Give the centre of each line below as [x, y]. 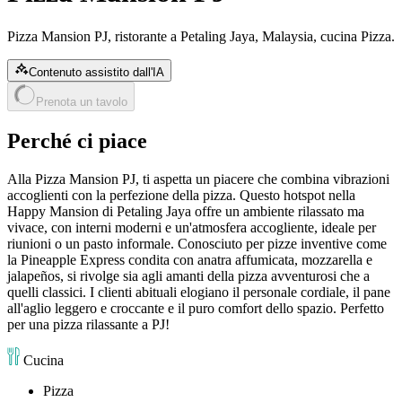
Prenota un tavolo [82, 101]
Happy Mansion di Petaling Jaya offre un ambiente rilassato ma [186, 211]
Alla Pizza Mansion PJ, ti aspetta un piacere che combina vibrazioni [198, 179]
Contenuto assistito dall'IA [96, 72]
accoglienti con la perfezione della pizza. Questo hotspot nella [181, 195]
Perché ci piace [77, 140]
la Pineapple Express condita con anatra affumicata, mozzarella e [190, 259]
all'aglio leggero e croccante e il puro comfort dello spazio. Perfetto [196, 308]
